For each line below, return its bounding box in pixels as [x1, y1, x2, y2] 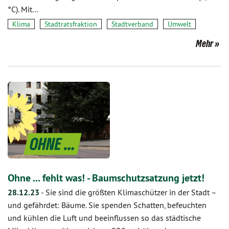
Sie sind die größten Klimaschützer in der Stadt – [45, 187, 216, 197]
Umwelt [168, 19, 191, 29]
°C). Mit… [8, 4, 38, 14]
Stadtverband [111, 19, 153, 29]
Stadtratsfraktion [44, 19, 97, 29]
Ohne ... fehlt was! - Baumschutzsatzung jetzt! [8, 171, 204, 185]
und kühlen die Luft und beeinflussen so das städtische [8, 213, 201, 223]
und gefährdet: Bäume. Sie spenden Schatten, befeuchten [8, 200, 207, 210]
